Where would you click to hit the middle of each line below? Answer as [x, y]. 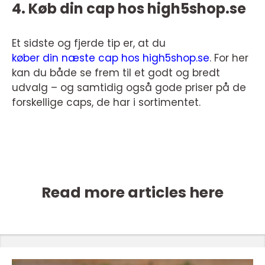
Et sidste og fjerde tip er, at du [89, 43]
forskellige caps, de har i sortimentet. [108, 102]
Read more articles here [132, 193]
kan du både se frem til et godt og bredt [116, 73]
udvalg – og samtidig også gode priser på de [129, 88]
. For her [229, 58]
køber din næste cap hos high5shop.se [111, 58]
